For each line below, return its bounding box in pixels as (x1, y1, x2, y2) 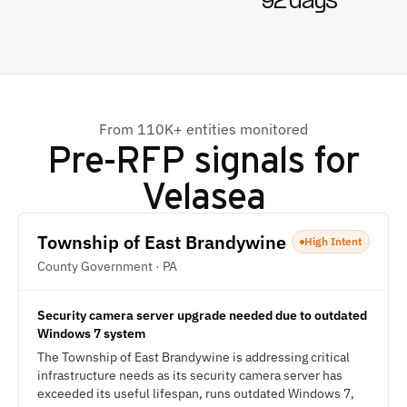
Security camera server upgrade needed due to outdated (37, 307, 367, 323)
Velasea (141, 170, 266, 218)
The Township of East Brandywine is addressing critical (37, 349, 350, 365)
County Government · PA (37, 258, 177, 274)
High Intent (304, 234, 362, 248)
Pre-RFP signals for (46, 134, 361, 182)
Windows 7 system (37, 325, 145, 342)
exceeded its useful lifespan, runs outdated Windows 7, (37, 385, 354, 402)
